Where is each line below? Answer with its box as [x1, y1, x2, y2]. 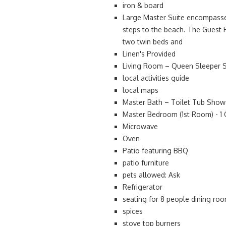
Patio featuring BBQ [123, 146, 188, 155]
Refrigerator [123, 183, 162, 191]
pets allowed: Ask [123, 171, 180, 179]
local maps [123, 86, 158, 94]
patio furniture [123, 158, 169, 167]
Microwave [123, 122, 158, 131]
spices [123, 207, 143, 215]
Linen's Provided [123, 49, 176, 58]
